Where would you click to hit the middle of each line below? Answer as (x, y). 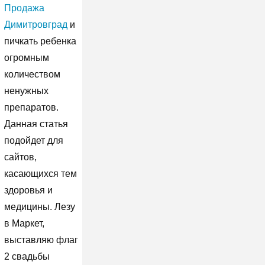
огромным (26, 57)
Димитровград (35, 24)
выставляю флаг (41, 240)
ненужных (26, 91)
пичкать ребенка (40, 41)
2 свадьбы (27, 256)
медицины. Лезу (39, 206)
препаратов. (31, 107)
